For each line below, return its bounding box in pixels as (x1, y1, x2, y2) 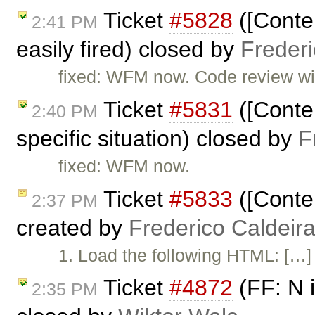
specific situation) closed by (16, 125, 298, 151)
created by (16, 214, 129, 240)
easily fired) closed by (16, 36, 240, 62)
